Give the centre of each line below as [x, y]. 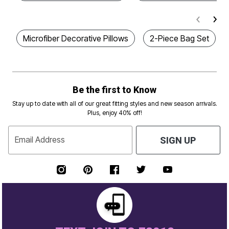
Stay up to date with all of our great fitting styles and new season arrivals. [114, 104]
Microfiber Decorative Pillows [76, 38]
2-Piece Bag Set [179, 38]
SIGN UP [178, 140]
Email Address [40, 140]
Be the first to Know [114, 90]
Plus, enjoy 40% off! [114, 113]
